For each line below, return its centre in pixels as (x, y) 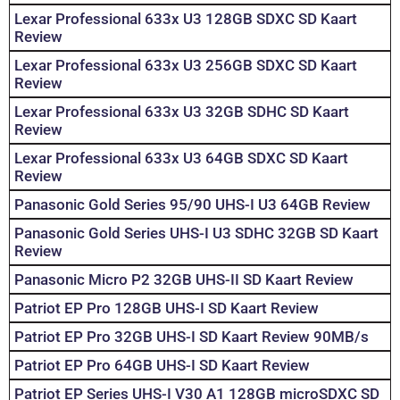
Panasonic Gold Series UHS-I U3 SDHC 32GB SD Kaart (196, 233)
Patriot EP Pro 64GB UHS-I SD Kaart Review (162, 366)
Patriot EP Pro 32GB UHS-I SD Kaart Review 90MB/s (192, 337)
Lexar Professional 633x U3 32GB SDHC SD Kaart (182, 112)
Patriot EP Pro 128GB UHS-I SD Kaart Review (167, 308)
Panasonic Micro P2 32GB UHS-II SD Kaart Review (184, 280)
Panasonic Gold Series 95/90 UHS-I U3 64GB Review (192, 205)
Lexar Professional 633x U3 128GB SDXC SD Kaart (186, 19)
